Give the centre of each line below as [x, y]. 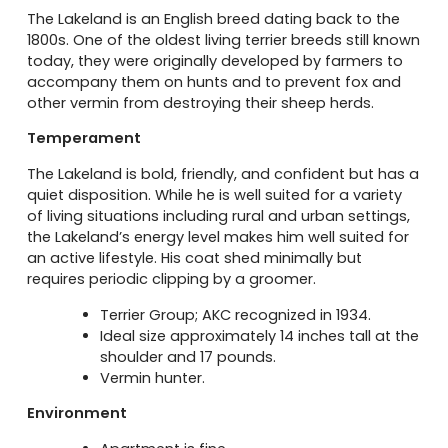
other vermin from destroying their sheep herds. [201, 102]
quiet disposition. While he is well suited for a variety [215, 195]
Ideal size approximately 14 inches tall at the [260, 335]
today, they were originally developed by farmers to [215, 60]
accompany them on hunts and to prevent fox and [214, 81]
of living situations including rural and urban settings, [219, 216]
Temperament [84, 138]
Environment [77, 413]
